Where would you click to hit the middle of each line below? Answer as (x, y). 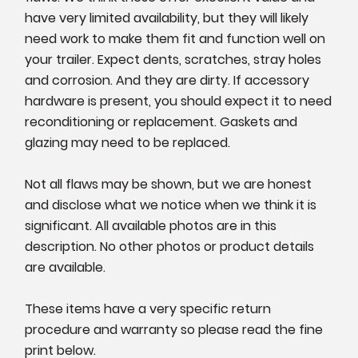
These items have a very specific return (148, 308)
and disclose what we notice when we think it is (171, 205)
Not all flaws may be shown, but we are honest (169, 184)
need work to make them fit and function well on (175, 38)
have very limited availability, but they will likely (167, 18)
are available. (66, 267)
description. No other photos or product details (170, 246)
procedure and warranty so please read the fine (174, 329)
